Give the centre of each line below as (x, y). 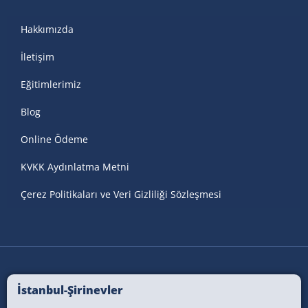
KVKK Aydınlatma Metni (75, 167)
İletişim (37, 57)
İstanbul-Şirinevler (70, 290)
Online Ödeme (54, 140)
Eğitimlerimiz (51, 85)
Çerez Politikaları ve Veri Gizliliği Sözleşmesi (121, 195)
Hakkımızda (47, 30)
